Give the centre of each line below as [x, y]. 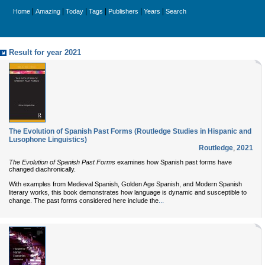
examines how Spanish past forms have [174, 162]
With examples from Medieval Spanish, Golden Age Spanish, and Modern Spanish [125, 184]
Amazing [48, 11]
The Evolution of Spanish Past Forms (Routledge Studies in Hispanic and [130, 131]
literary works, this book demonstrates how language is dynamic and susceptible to [128, 192]
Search [176, 11]
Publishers [123, 11]
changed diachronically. [42, 169]
